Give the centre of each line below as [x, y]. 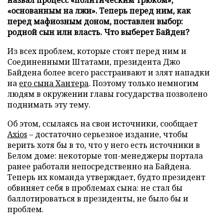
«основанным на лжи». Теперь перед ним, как [99, 10]
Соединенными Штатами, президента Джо [94, 62]
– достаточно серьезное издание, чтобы [108, 134]
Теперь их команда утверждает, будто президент [106, 177]
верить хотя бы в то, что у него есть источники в [104, 145]
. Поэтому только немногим [144, 83]
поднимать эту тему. [49, 104]
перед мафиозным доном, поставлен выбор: [95, 21]
